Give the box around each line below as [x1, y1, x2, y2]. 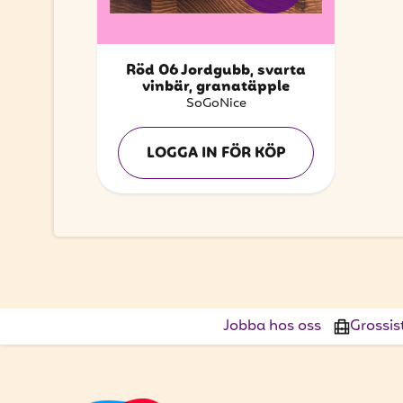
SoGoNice [185, 94, 246, 114]
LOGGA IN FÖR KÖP [146, 142, 286, 166]
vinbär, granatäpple [142, 76, 290, 100]
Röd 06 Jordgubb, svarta [126, 59, 306, 84]
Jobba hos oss [223, 315, 326, 338]
